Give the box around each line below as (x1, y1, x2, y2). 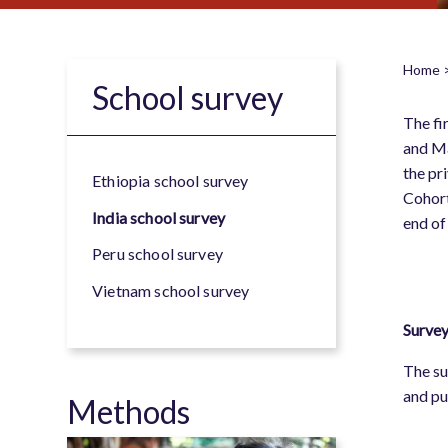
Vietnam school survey (92, 280, 250, 300)
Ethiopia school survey (92, 171, 249, 190)
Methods (67, 391, 191, 431)
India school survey (92, 207, 226, 227)
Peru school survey (92, 244, 223, 263)
